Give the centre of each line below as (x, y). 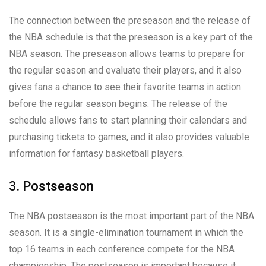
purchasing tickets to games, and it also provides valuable (129, 137)
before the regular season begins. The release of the (118, 103)
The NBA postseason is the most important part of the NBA (132, 216)
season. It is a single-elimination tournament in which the (126, 232)
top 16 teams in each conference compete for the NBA (122, 249)
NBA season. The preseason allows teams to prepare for (127, 53)
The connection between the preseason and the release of (130, 20)
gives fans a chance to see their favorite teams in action (125, 87)
